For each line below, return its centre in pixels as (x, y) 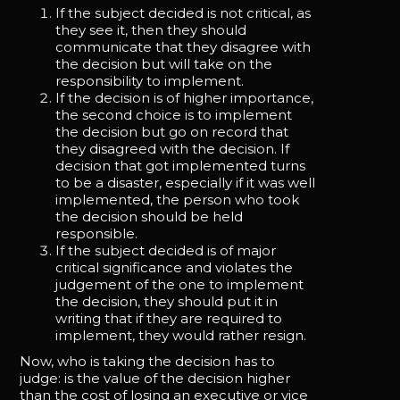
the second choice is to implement (174, 115)
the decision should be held (150, 217)
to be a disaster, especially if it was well (186, 183)
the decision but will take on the (164, 64)
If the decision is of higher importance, (185, 98)
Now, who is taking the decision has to (148, 361)
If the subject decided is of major (166, 250)
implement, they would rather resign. (181, 335)
